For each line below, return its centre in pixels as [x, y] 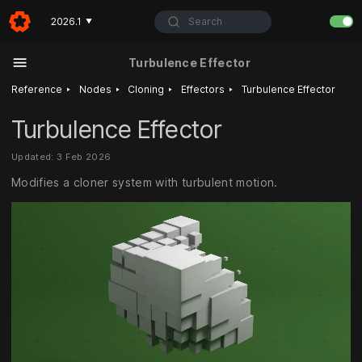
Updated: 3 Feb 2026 [61, 157]
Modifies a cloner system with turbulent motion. [145, 182]
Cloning [146, 89]
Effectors [203, 89]
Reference [37, 89]
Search [205, 21]
